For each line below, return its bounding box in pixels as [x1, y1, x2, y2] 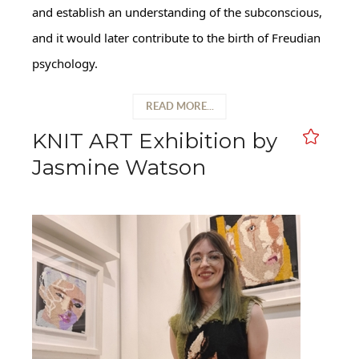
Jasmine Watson [32, 154, 206, 180]
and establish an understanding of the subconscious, [32, 3, 322, 20]
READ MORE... [145, 99, 214, 112]
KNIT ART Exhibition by [32, 127, 277, 154]
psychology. [32, 54, 101, 71]
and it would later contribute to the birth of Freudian [32, 29, 321, 46]
